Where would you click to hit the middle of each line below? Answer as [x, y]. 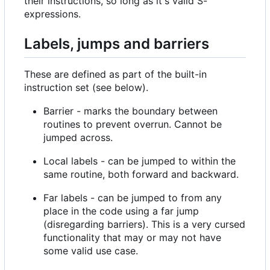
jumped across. [78, 137]
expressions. [52, 14]
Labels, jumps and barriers [117, 43]
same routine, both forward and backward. [141, 174]
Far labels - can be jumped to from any [133, 197]
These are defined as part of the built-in [115, 74]
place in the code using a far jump [121, 211]
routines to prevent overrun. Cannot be [133, 124]
